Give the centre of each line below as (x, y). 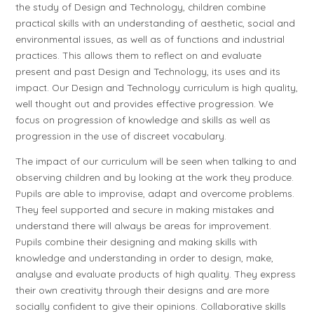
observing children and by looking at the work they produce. (155, 177)
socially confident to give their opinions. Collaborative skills (151, 306)
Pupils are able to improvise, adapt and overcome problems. (155, 193)
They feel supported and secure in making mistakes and (145, 210)
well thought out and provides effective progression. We (145, 103)
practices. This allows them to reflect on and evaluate (139, 55)
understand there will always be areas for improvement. (144, 226)
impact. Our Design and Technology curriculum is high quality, (157, 87)
